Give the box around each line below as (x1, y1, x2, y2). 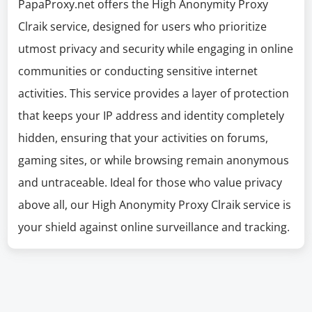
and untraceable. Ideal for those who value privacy (18, 175, 283, 190)
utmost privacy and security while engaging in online (18, 41, 294, 56)
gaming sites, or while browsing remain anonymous (18, 153, 290, 168)
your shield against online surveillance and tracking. (18, 219, 290, 235)
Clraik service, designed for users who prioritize (18, 19, 267, 34)
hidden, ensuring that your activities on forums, (18, 130, 269, 146)
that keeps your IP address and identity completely (18, 108, 285, 123)
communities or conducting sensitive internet (18, 63, 258, 79)
